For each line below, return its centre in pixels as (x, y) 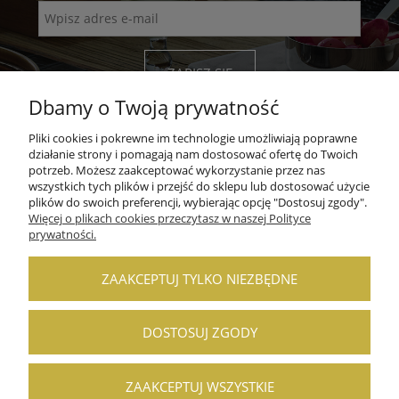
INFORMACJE (199, 313)
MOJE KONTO (199, 237)
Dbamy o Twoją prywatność (154, 107)
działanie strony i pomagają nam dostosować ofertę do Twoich (193, 154)
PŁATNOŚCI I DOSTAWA (199, 275)
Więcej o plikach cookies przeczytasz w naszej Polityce (170, 218)
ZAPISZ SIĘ (199, 73)
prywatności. (62, 234)
